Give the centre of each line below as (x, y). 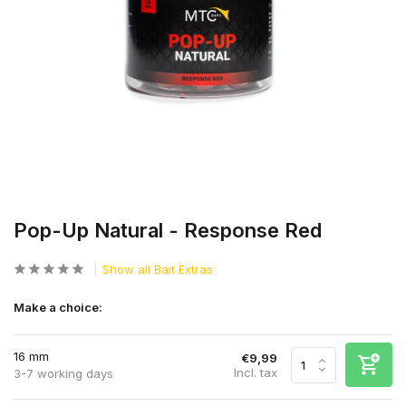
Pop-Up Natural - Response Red (168, 230)
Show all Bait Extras (158, 269)
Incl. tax (256, 372)
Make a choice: (58, 307)
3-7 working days (63, 373)
